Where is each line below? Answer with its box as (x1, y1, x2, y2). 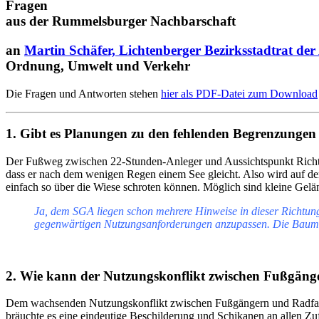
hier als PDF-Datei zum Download (161, 87, 318, 100)
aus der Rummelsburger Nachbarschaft (6, 14, 236, 29)
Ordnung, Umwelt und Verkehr (6, 58, 190, 73)
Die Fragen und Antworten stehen (6, 87, 161, 100)
